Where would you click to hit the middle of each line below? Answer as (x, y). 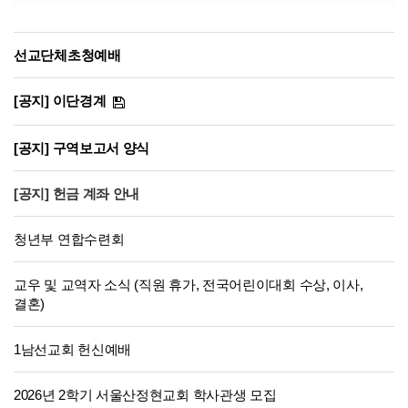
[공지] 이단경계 (60, 101)
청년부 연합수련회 (69, 239)
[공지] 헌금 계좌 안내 (77, 194)
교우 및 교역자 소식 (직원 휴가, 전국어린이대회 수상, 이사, (189, 285)
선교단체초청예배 (67, 55)
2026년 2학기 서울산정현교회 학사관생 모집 (145, 395)
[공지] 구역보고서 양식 (82, 148)
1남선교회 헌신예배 (72, 349)
